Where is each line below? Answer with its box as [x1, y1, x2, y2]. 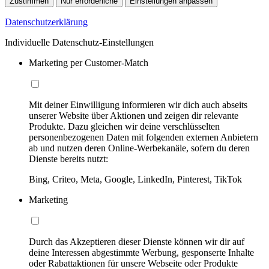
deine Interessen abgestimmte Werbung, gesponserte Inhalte [29, 247, 254, 258]
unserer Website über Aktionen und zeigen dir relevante [29, 110, 238, 121]
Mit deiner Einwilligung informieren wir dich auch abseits [29, 99, 247, 110]
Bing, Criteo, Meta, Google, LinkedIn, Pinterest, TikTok [29, 174, 242, 184]
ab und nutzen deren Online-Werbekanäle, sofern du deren [29, 142, 250, 153]
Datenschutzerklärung [5, 16, 88, 27]
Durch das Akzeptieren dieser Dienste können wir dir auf [29, 236, 244, 247]
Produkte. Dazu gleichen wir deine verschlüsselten [29, 121, 220, 131]
